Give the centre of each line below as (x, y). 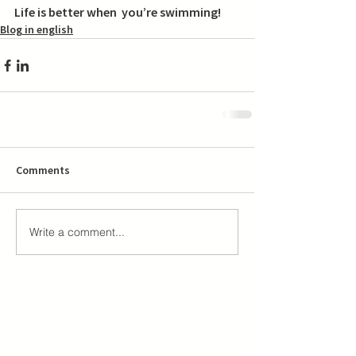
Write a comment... (77, 232)
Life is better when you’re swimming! (119, 12)
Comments (43, 170)
